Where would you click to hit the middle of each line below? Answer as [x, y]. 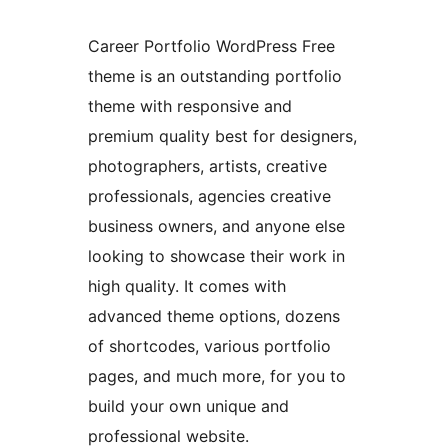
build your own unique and [188, 406]
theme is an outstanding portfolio [215, 76]
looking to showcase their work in [216, 256]
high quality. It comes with [187, 286]
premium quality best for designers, [222, 136]
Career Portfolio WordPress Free [211, 46]
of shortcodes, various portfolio [209, 346]
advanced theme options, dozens [214, 316]
